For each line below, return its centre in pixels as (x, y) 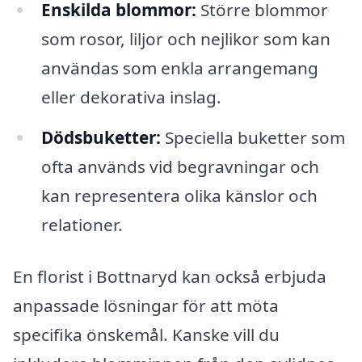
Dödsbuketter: (101, 138)
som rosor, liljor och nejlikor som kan (185, 39)
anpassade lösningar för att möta (146, 305)
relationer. (82, 225)
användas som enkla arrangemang (179, 68)
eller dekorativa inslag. (131, 97)
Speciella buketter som (253, 138)
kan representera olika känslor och (179, 196)
